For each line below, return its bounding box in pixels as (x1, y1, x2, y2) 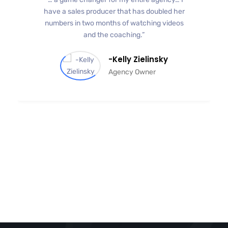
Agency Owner (108, 67, 156, 76)
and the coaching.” (83, 30, 145, 39)
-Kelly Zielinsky (108, 53, 168, 65)
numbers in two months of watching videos (44, 18, 184, 27)
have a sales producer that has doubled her (43, 7, 185, 16)
